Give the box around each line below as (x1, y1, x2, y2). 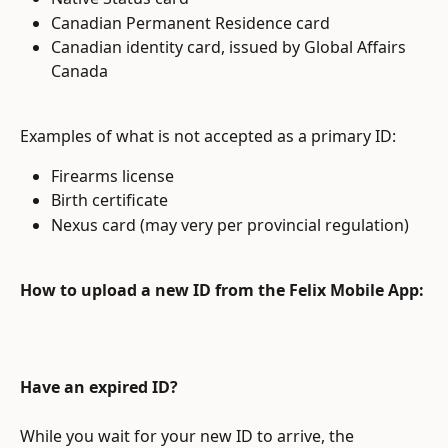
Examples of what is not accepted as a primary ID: (20, 124, 396, 147)
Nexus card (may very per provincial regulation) (51, 213, 409, 236)
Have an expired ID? (20, 376, 178, 399)
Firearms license (51, 164, 174, 187)
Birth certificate (51, 189, 168, 212)
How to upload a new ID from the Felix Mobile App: (20, 278, 424, 301)
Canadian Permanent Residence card (51, 11, 330, 34)
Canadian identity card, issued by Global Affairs (51, 36, 410, 59)
